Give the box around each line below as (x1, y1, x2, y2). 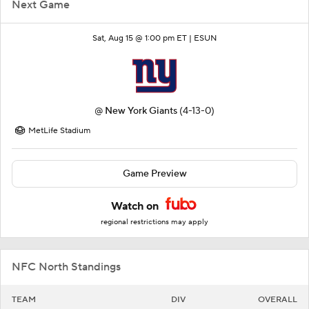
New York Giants (105, 105, 177, 118)
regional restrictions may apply (101, 217, 208, 228)
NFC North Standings (12, 260, 121, 275)
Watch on (111, 199, 161, 214)
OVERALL (258, 295, 297, 306)
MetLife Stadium (28, 126, 90, 137)
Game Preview (122, 168, 187, 181)
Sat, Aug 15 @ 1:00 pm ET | (92, 33, 194, 44)
